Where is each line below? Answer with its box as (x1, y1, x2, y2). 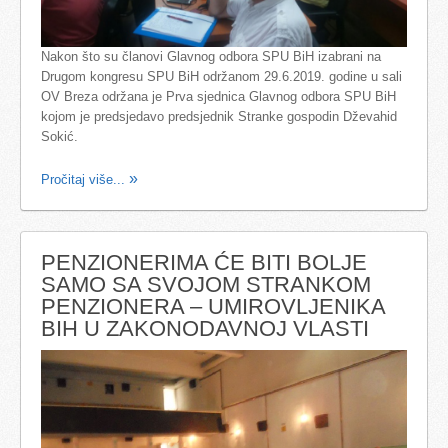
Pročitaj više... (41, 171, 129, 187)
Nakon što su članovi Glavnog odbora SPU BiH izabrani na (41, 48, 381, 64)
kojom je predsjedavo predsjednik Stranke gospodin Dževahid (41, 108, 397, 124)
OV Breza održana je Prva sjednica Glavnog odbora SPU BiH (41, 88, 396, 104)
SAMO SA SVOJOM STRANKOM (41, 271, 371, 297)
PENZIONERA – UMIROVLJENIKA (41, 293, 385, 319)
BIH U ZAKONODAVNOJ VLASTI (41, 315, 369, 341)
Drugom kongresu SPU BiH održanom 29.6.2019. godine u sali (41, 68, 402, 84)
